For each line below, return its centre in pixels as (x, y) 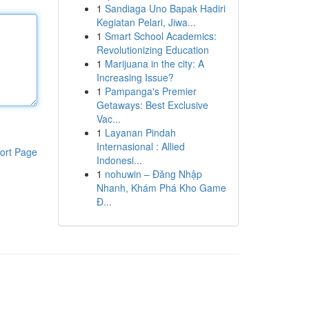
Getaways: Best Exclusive (152, 105)
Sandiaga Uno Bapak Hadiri (165, 8)
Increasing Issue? (135, 77)
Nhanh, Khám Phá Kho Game (161, 188)
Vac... (108, 119)
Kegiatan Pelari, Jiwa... (146, 22)
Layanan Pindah (140, 132)
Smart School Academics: (160, 36)
